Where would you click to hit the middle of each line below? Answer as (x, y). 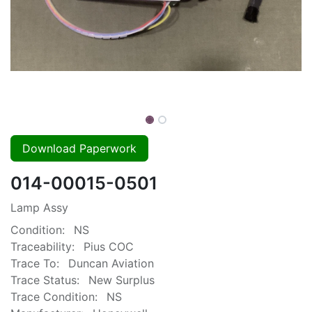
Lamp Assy (39, 208)
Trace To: (35, 263)
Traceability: (42, 247)
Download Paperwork (79, 148)
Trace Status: (45, 280)
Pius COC (109, 247)
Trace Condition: (54, 297)
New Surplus (122, 280)
